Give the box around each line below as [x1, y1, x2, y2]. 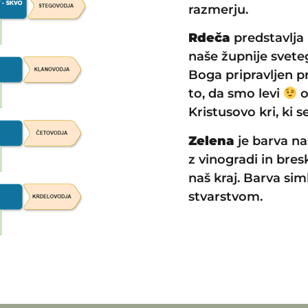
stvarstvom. [188, 188, 263, 204]
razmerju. [188, 2, 248, 18]
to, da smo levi [188, 86, 283, 102]
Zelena [188, 133, 238, 148]
